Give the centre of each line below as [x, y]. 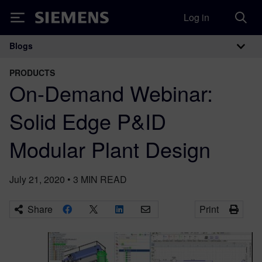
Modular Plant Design [110, 149]
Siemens [54, 20]
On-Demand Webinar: [111, 93]
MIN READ [104, 179]
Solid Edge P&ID [88, 121]
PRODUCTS [32, 73]
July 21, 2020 [37, 179]
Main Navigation [81, 58]
